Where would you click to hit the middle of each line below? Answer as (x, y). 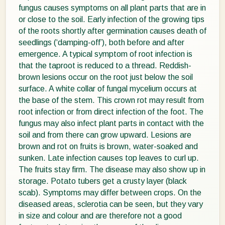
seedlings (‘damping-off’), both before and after (101, 42)
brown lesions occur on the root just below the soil (106, 77)
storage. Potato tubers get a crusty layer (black (103, 181)
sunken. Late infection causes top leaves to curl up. (109, 158)
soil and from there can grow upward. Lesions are (105, 135)
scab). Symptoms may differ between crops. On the (110, 192)
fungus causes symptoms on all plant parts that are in (112, 8)
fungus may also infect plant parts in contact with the (111, 123)
